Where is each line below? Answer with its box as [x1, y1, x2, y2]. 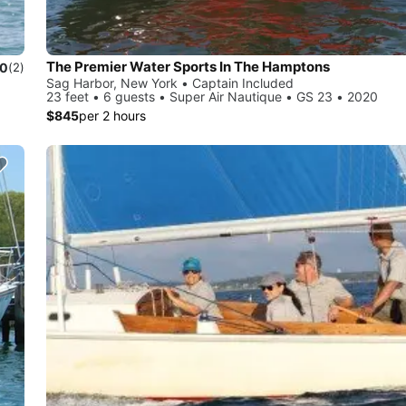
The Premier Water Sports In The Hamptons [46, 58, 330, 76]
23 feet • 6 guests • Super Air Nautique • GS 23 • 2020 [46, 89, 378, 105]
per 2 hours [79, 108, 146, 124]
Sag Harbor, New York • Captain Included [46, 75, 294, 92]
